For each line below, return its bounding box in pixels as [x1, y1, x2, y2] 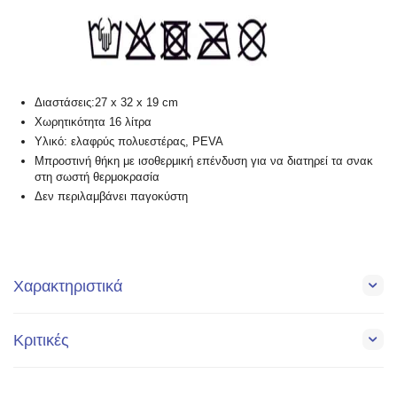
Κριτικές [13, 331, 69, 350]
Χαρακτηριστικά [13, 277, 122, 296]
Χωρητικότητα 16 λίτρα [35, 115, 152, 129]
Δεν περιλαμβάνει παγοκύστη [35, 190, 189, 204]
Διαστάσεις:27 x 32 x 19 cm [35, 96, 179, 110]
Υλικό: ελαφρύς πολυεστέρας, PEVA [35, 135, 224, 149]
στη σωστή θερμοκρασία [35, 170, 160, 184]
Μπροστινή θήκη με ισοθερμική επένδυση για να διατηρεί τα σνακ [35, 154, 374, 168]
